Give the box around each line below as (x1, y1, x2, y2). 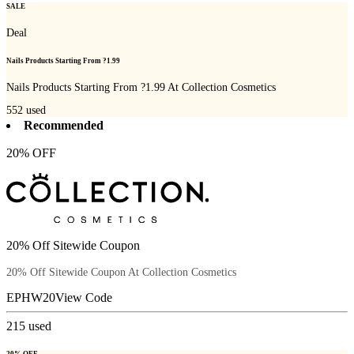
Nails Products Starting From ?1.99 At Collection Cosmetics (6, 81, 276, 93)
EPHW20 (6, 290, 55, 304)
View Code (55, 290, 112, 304)
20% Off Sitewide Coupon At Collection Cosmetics (6, 265, 236, 278)
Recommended (24, 119, 104, 133)
